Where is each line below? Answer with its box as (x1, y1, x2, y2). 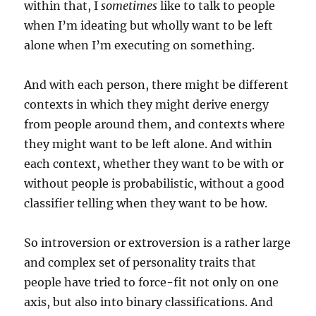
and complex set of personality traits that (24, 255, 257, 269)
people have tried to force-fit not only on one (24, 274, 279, 289)
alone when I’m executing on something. (24, 37, 255, 52)
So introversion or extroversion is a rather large (24, 235, 291, 250)
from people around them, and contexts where (24, 116, 286, 131)
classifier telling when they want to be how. (24, 195, 268, 210)
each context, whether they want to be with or (24, 156, 284, 171)
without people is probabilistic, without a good (24, 176, 285, 190)
